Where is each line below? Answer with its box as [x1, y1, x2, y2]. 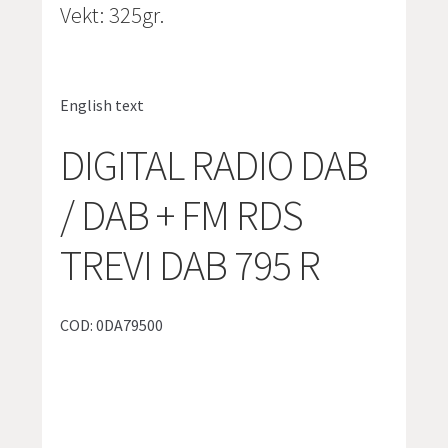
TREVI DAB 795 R [60, 239, 321, 292]
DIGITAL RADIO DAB [60, 139, 369, 192]
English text [60, 94, 145, 115]
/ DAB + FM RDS [60, 189, 304, 242]
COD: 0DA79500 [60, 314, 164, 335]
